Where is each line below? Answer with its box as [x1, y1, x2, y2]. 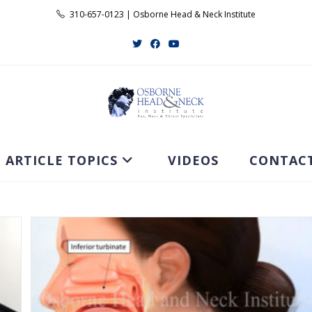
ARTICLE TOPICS [5, 152, 118, 169]
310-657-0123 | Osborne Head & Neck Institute [67, 8, 256, 20]
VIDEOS [167, 152, 219, 169]
